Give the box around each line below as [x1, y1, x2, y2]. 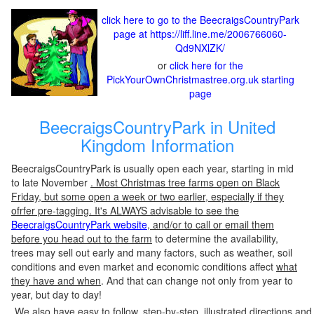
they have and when [11, 273, 101, 287]
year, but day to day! [11, 287, 102, 301]
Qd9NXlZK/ [175, 41, 225, 55]
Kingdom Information [80, 132, 234, 157]
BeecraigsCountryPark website [11, 217, 147, 231]
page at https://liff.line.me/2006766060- [114, 27, 287, 41]
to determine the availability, [152, 231, 278, 245]
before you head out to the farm [11, 231, 152, 245]
